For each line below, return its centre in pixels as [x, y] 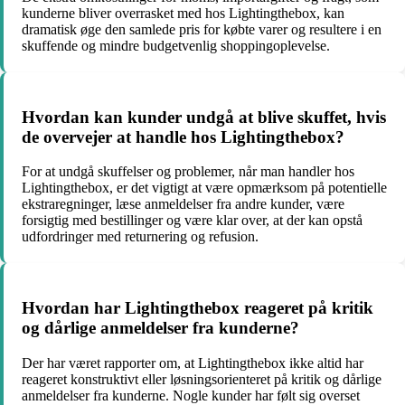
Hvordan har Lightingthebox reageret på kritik [198, 308]
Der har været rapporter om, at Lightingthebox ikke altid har [193, 363]
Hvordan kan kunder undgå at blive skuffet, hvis [204, 117]
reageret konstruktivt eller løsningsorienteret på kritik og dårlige [202, 379]
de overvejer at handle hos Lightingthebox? [183, 137]
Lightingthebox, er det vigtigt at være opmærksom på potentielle [204, 188]
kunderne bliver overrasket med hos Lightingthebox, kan [183, 13]
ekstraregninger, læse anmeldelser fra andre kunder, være [183, 204]
